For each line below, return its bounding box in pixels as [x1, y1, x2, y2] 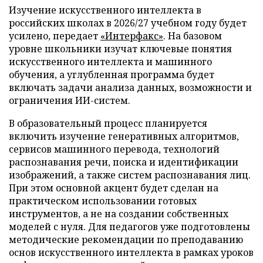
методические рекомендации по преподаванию [9, 232, 243, 246]
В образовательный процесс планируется [9, 116, 207, 130]
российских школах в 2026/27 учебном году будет [9, 16, 247, 29]
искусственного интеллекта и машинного [9, 55, 212, 68]
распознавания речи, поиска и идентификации [9, 155, 238, 168]
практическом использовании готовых [9, 194, 197, 207]
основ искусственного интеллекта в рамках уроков [9, 245, 254, 259]
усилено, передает [9, 29, 100, 42]
